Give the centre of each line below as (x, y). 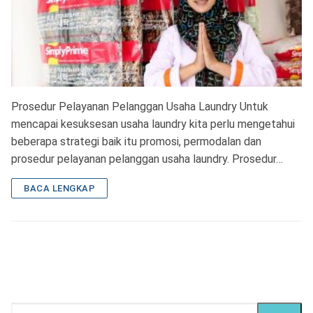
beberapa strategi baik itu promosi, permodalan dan (136, 142)
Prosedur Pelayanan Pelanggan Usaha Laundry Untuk (140, 107)
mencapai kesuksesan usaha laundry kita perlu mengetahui (153, 124)
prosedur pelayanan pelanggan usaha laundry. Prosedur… (147, 159)
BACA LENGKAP (59, 189)
